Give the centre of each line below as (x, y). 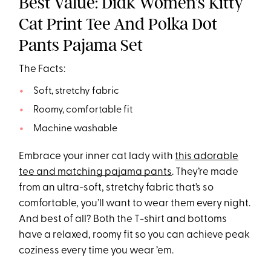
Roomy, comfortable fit (83, 110)
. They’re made (205, 172)
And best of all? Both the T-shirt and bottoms (123, 219)
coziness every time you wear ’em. (96, 250)
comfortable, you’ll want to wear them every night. (135, 203)
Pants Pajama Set (81, 45)
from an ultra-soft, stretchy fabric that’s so (116, 188)
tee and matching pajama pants (96, 172)
